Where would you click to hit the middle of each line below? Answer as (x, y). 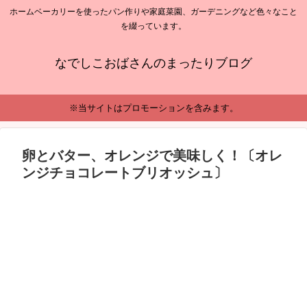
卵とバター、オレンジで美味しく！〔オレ (152, 155)
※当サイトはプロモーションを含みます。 (153, 108)
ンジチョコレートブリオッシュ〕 (125, 172)
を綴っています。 (153, 26)
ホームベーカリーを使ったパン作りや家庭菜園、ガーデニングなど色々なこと (153, 12)
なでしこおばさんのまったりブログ (153, 63)
